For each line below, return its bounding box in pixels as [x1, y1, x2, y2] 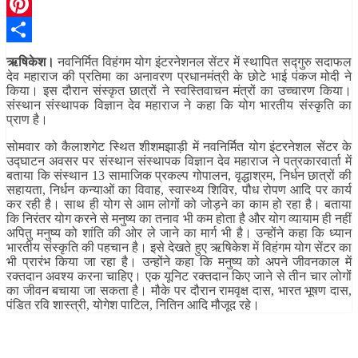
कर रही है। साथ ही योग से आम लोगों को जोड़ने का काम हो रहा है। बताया [6, 197, 352, 212]
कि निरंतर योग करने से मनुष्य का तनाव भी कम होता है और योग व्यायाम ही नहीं [6, 212, 352, 226]
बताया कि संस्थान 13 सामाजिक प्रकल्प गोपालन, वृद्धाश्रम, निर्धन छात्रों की [6, 169, 352, 183]
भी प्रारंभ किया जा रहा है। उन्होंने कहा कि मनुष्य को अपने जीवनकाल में [6, 255, 352, 269]
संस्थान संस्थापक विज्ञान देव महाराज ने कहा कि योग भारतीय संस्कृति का [6, 98, 352, 113]
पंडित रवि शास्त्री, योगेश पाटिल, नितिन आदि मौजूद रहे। [6, 298, 260, 312]
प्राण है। [6, 113, 48, 127]
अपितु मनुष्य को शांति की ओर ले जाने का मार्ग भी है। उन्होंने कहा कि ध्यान [6, 226, 352, 241]
